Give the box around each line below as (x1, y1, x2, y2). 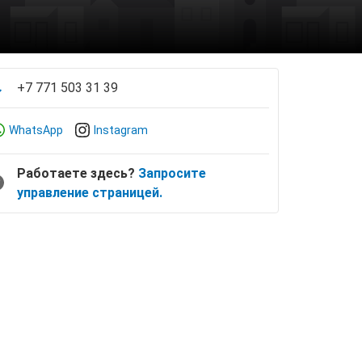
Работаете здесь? (17, 166, 138, 181)
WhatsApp (9, 124, 63, 137)
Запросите (138, 166, 206, 181)
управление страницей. (17, 185, 162, 200)
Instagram (94, 124, 148, 137)
